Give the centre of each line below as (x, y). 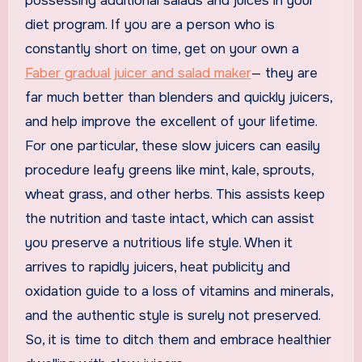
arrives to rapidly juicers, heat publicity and (157, 267)
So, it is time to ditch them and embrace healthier (178, 339)
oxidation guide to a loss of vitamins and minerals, (179, 291)
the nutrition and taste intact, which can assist (169, 218)
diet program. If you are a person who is (149, 24)
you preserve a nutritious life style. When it (158, 242)
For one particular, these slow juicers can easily (172, 145)
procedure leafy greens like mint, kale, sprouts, (169, 170)
